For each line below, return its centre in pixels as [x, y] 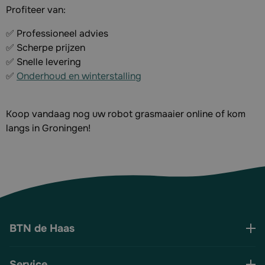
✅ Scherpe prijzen [46, 48]
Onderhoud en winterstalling [79, 76]
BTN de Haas [42, 229]
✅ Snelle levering [43, 62]
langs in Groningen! [48, 128]
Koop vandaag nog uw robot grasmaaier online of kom [126, 114]
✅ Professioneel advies [57, 34]
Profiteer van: [36, 10]
